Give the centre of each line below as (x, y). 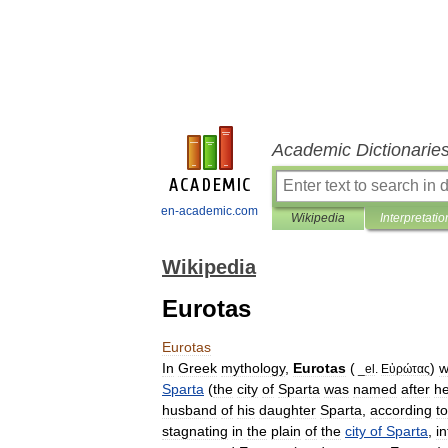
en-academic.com (209, 211)
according (401, 410)
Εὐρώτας (405, 368)
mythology (253, 368)
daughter (287, 410)
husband (189, 410)
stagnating (195, 431)
